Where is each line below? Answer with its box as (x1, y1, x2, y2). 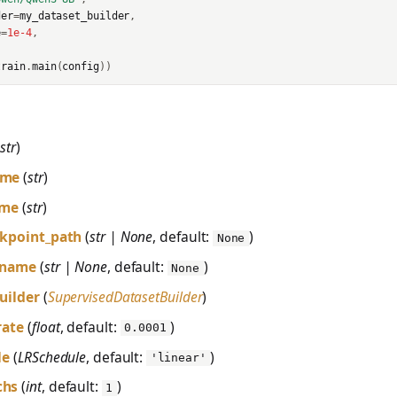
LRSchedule (18, 346, 87, 367)
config (62, 60, 99, 74)
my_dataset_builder (19, 10, 130, 23)
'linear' (150, 351, 206, 365)
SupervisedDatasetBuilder (47, 286, 203, 307)
